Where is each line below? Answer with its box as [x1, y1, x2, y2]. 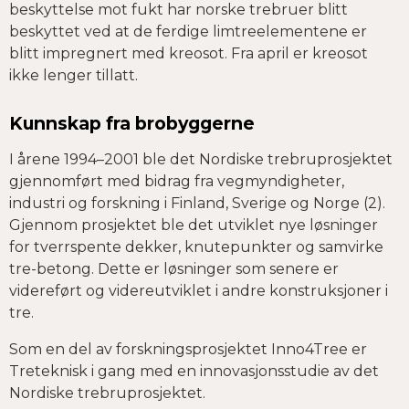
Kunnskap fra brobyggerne [9, 112, 255, 135]
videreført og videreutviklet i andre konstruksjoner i [9, 282, 388, 300]
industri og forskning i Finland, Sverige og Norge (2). [9, 194, 385, 213]
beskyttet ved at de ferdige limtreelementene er [9, 23, 367, 41]
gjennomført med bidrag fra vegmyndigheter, [9, 173, 344, 191]
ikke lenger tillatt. [9, 67, 138, 85]
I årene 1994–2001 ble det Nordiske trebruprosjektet [9, 151, 393, 169]
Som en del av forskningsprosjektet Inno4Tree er [9, 341, 367, 359]
